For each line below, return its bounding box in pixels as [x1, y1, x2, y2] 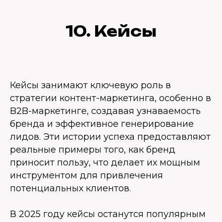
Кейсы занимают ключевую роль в [10, 80, 171, 91]
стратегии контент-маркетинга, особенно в [10, 93, 211, 104]
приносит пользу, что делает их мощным [10, 157, 200, 168]
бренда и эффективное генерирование [10, 118, 194, 129]
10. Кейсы [65, 22, 157, 40]
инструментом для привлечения [10, 170, 163, 181]
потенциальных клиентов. [10, 183, 131, 194]
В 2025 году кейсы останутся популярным [10, 209, 206, 220]
